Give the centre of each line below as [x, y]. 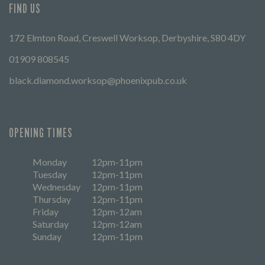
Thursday [52, 199]
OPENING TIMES [41, 132]
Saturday [51, 224]
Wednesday [56, 186]
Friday [46, 211]
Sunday [47, 236]
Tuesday [50, 174]
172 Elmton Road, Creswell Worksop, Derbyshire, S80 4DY [127, 37]
